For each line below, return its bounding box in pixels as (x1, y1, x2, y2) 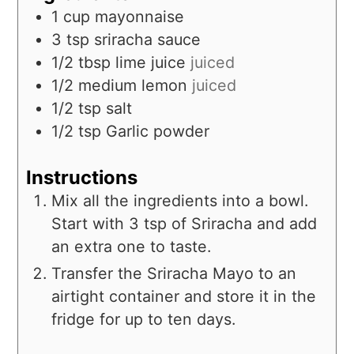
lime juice (115, 53, 186, 73)
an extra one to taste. (51, 236, 212, 256)
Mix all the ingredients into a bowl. (51, 190, 309, 210)
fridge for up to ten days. (51, 309, 236, 329)
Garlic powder (106, 122, 210, 141)
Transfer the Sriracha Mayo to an (51, 263, 297, 283)
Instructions (26, 165, 138, 189)
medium (78, 76, 137, 96)
